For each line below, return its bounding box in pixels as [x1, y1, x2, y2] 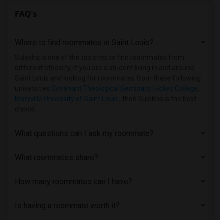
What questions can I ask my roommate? [15, 129, 154, 138]
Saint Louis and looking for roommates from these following [15, 74, 201, 82]
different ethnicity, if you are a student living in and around [15, 64, 194, 72]
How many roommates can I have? [15, 177, 132, 186]
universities [15, 84, 52, 92]
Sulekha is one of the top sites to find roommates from [15, 54, 184, 61]
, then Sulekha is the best [118, 95, 196, 103]
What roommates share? [15, 153, 98, 162]
